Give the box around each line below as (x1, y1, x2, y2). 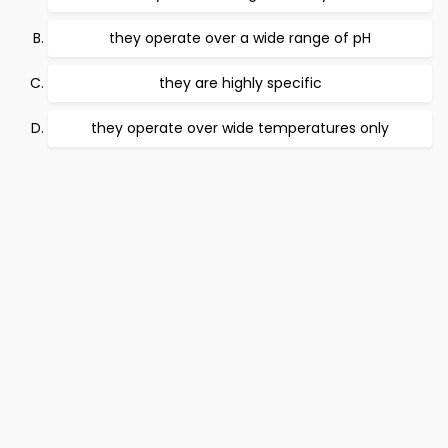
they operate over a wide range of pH (109, 28, 371, 49)
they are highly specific (158, 73, 322, 94)
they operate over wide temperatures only (91, 118, 389, 139)
